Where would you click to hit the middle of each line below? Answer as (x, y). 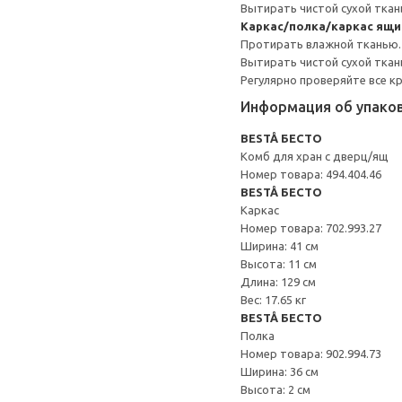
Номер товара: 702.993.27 (311, 228)
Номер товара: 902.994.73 (311, 354)
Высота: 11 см (279, 264)
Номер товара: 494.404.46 (311, 174)
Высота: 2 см (275, 389)
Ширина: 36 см (280, 371)
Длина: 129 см (278, 282)
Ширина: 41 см (280, 246)
